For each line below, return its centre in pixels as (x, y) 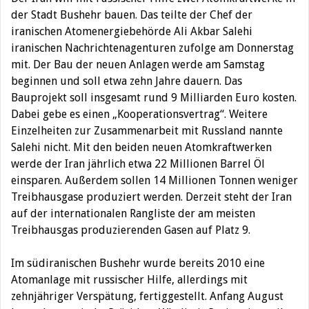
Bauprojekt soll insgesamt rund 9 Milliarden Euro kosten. (154, 98)
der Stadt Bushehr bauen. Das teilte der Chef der (132, 15)
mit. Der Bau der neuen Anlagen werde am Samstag (138, 64)
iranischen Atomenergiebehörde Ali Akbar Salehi (132, 31)
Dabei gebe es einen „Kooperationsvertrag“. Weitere (139, 114)
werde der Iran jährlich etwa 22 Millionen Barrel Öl (138, 164)
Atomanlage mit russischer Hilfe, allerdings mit (129, 280)
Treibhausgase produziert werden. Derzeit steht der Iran (151, 197)
